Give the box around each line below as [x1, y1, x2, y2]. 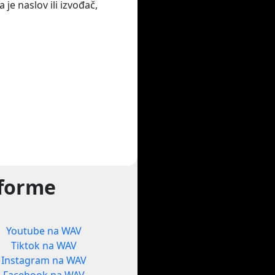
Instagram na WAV [1, 254, 87, 268]
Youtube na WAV [6, 224, 82, 238]
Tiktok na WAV [11, 239, 77, 253]
